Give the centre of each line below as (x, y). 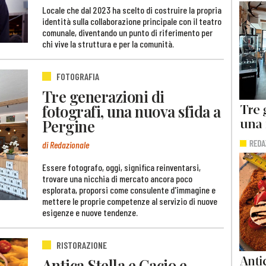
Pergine (69, 126)
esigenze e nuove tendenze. (90, 212)
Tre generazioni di (103, 96)
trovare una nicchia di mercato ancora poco (117, 178)
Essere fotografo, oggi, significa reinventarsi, (121, 167)
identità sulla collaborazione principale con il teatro (132, 21)
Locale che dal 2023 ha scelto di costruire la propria (132, 9)
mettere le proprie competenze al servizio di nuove (130, 201)
